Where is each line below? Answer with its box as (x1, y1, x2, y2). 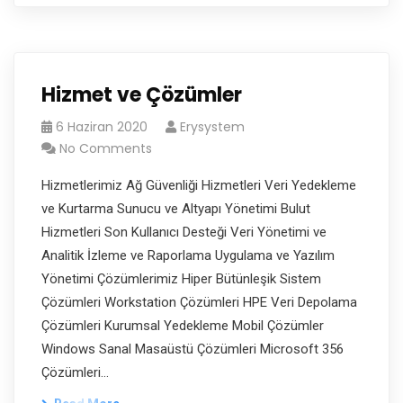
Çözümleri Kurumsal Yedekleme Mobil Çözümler (41, 318, 324, 334)
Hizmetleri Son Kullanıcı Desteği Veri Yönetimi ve (41, 224, 327, 240)
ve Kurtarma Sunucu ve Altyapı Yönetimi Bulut (41, 201, 310, 217)
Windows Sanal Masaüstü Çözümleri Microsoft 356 (41, 341, 344, 357)
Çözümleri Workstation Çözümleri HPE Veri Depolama (41, 294, 357, 310)
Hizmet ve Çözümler (41, 81, 242, 109)
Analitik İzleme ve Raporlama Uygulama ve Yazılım (41, 247, 335, 264)
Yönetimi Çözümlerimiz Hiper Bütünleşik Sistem (41, 271, 321, 287)
